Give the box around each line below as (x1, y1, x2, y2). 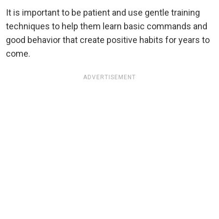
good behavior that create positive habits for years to (6, 34, 210, 45)
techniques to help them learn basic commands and (6, 21, 207, 31)
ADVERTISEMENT (83, 73, 136, 81)
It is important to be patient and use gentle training (6, 7, 200, 18)
